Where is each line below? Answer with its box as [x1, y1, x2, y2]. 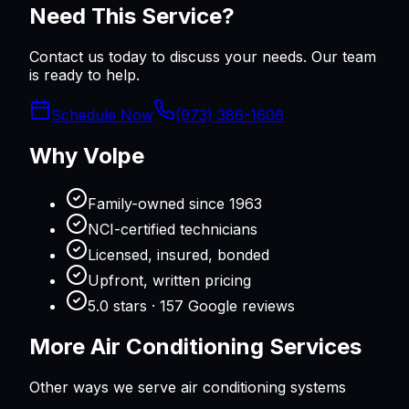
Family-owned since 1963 [88, 194, 262, 214]
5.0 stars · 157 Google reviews [88, 297, 295, 316]
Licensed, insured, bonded [88, 246, 269, 265]
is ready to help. [29, 66, 140, 85]
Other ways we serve [29, 377, 181, 396]
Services [264, 333, 362, 361]
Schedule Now [51, 106, 153, 125]
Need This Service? [29, 3, 235, 30]
